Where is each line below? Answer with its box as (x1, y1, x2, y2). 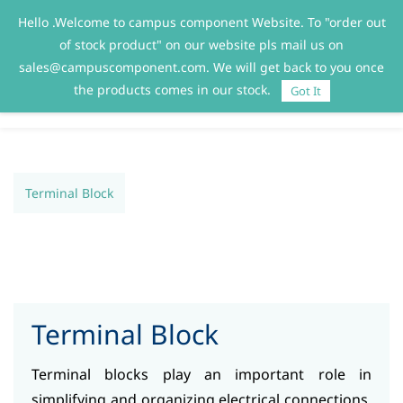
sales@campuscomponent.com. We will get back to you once (19, 58, 384, 76)
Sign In (291, 13, 328, 31)
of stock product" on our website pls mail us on (59, 36, 344, 53)
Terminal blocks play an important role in (31, 364, 372, 384)
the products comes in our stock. (73, 81, 274, 98)
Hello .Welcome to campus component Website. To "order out (17, 13, 386, 31)
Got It (290, 83, 321, 100)
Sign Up (347, 13, 390, 31)
